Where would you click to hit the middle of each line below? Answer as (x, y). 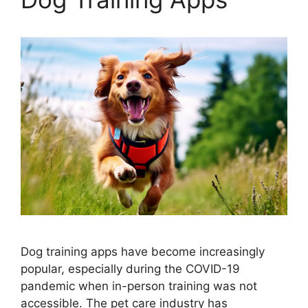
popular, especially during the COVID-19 (130, 268)
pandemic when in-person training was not (139, 286)
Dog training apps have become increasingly (143, 251)
